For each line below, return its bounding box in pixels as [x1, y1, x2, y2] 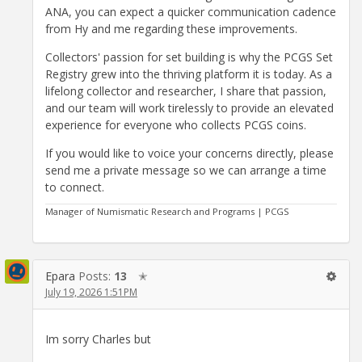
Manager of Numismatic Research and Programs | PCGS [45, 205, 288, 218]
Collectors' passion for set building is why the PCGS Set [45, 49, 333, 65]
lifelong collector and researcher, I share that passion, [45, 83, 326, 99]
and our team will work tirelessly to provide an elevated [45, 100, 334, 116]
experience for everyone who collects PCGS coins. [45, 117, 306, 133]
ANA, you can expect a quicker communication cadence [45, 4, 336, 20]
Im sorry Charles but [45, 330, 151, 347]
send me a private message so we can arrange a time [45, 162, 326, 179]
